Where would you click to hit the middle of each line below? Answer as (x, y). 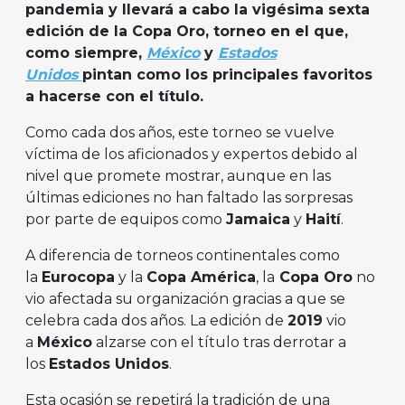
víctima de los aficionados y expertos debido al (192, 155)
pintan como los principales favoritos (227, 75)
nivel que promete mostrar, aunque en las (178, 176)
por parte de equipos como (126, 220)
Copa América (201, 278)
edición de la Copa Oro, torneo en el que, (187, 32)
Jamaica (258, 220)
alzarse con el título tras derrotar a (219, 343)
